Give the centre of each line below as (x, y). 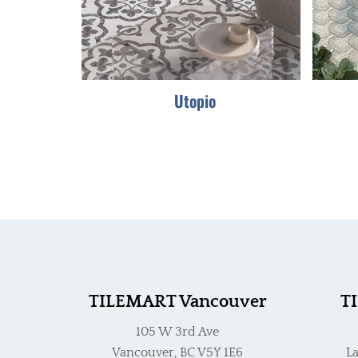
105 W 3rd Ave (177, 332)
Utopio (195, 100)
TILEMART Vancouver (177, 302)
